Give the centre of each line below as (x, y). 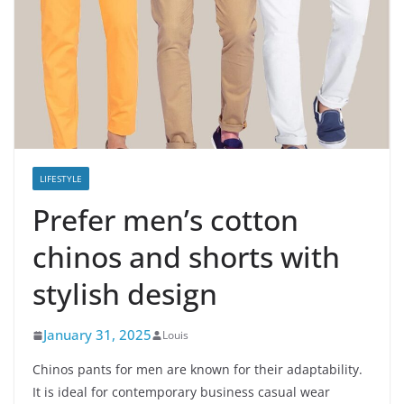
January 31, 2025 (97, 335)
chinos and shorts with (186, 257)
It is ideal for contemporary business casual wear (181, 392)
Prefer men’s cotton (165, 220)
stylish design (125, 294)
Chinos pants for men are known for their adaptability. (197, 370)
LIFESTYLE (61, 179)
